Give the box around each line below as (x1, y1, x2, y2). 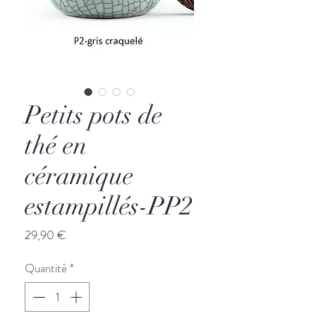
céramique (25, 160, 133, 192)
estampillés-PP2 (25, 190, 193, 222)
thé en (25, 130, 87, 162)
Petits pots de (25, 99, 162, 131)
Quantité (25, 260, 67, 277)
